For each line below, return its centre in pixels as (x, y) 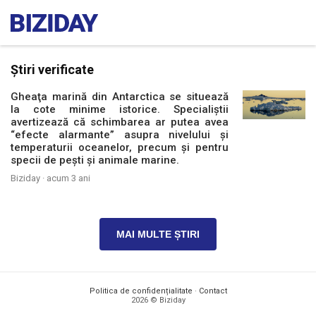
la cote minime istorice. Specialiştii (120, 109)
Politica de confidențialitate (141, 291)
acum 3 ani (68, 178)
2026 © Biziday (158, 300)
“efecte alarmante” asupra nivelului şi (120, 135)
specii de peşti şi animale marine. (95, 160)
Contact (213, 291)
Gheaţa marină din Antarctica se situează (120, 97)
